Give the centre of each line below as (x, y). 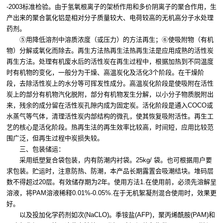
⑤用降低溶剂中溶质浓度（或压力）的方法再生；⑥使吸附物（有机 (110, 40)
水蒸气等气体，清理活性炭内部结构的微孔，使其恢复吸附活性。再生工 (110, 116)
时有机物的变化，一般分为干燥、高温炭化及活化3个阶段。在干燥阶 (105, 73)
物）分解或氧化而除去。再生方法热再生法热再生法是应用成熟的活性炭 (110, 51)
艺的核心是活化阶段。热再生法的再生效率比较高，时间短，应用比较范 (110, 127)
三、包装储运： (36, 149)
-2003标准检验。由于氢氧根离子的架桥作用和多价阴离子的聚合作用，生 (111, 7)
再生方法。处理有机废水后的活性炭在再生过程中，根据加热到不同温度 (110, 62)
